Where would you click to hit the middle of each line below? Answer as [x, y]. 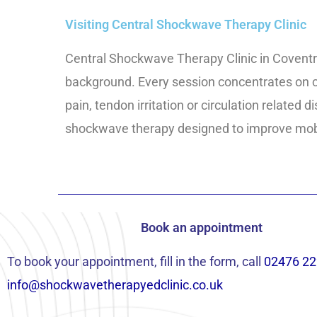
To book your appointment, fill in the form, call [136, 262]
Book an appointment [202, 228]
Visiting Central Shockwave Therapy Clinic [186, 24]
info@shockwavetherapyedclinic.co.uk [115, 285]
